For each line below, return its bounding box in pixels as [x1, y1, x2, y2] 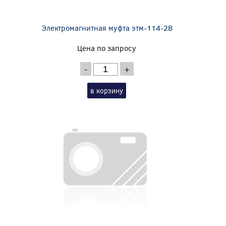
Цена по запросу [77, 42, 137, 53]
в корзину [90, 85, 124, 95]
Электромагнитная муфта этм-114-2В [41, 22, 173, 33]
